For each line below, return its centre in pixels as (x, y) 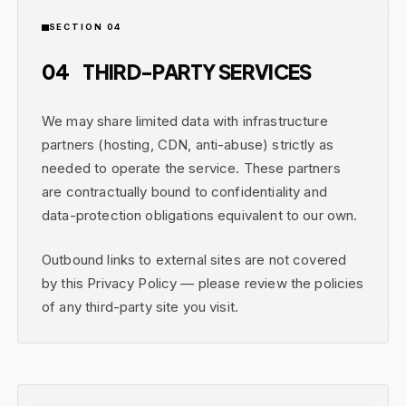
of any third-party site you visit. (140, 306)
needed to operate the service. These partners (191, 169)
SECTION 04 (85, 27)
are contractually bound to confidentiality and (184, 192)
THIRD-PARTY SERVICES (195, 72)
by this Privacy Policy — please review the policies (203, 283)
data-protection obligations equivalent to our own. (200, 216)
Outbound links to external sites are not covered (194, 259)
